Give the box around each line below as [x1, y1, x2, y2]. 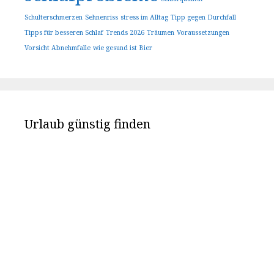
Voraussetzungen [177, 28, 229, 37]
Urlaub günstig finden [24, 115, 150, 132]
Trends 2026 [106, 28, 144, 37]
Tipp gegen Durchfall [171, 12, 236, 21]
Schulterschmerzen [24, 12, 83, 21]
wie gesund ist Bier [93, 43, 152, 52]
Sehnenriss [85, 12, 118, 21]
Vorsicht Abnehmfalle [24, 43, 91, 52]
